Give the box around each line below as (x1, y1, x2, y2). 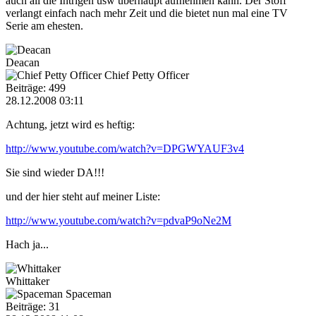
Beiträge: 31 (6, 300, 60, 312)
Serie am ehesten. (6, 19, 83, 32)
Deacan (6, 56, 39, 68)
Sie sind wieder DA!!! (6, 166, 104, 178)
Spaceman (66, 287, 111, 300)
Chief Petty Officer (104, 68, 189, 81)
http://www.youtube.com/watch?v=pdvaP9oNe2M (6, 214, 231, 226)
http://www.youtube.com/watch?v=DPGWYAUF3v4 (6, 142, 244, 154)
